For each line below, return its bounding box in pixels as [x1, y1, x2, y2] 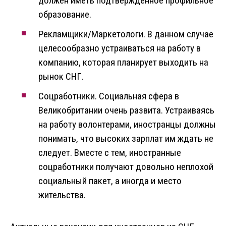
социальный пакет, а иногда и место [38, 175, 182, 187]
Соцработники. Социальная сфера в [38, 90, 179, 102]
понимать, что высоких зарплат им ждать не [38, 133, 213, 145]
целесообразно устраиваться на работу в [38, 42, 201, 54]
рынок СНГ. [38, 71, 84, 83]
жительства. [38, 189, 86, 201]
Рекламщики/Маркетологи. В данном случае [38, 28, 213, 40]
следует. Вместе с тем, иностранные [38, 147, 181, 159]
